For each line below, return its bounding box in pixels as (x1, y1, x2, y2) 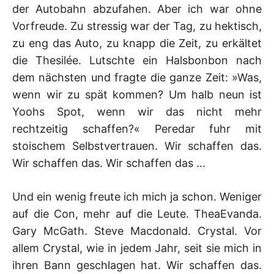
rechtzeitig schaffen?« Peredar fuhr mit (12, 122, 262, 135)
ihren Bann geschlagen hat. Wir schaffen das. (12, 258, 262, 272)
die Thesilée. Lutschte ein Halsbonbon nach (12, 53, 262, 67)
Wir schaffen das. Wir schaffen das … (12, 156, 206, 169)
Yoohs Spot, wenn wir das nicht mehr (12, 105, 262, 118)
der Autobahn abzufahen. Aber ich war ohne (12, 2, 262, 15)
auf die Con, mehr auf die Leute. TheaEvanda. (12, 207, 262, 220)
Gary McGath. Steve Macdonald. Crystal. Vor (12, 224, 262, 237)
